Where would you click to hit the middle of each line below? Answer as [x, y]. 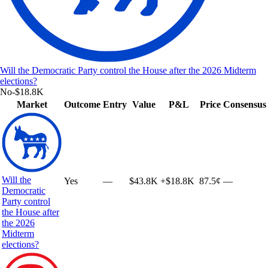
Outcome [82, 104]
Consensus [245, 104]
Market [32, 104]
